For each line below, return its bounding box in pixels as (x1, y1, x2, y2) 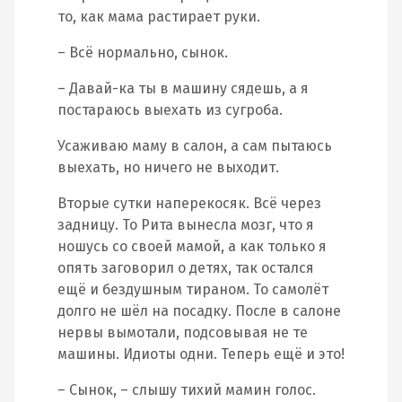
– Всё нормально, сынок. (57, 44, 228, 61)
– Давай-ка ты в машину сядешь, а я (57, 80, 309, 97)
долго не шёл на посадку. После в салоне (57, 302, 341, 319)
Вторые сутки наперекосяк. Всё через (57, 195, 321, 212)
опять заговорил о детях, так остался (57, 259, 314, 276)
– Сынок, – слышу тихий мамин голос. (57, 381, 316, 398)
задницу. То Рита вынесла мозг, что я (57, 216, 314, 233)
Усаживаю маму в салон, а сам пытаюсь (57, 137, 332, 154)
